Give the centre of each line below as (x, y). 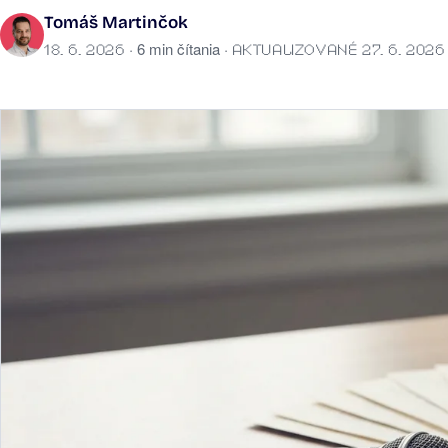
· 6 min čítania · (178, 49)
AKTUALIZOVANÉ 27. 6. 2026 (338, 48)
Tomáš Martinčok (116, 23)
